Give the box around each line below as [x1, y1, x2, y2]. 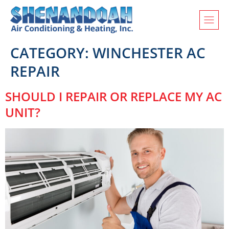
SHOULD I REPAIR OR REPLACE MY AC [5, 88, 222, 105]
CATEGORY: [10, 43, 93, 63]
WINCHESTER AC [93, 43, 205, 63]
